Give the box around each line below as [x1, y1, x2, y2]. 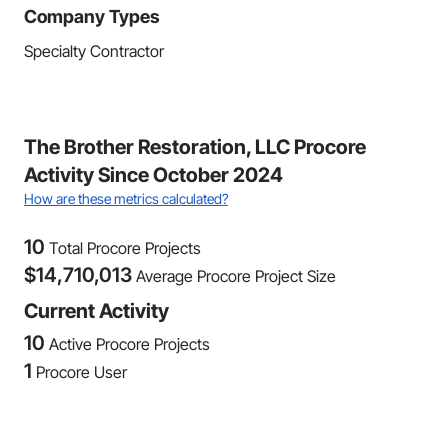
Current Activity [24, 299, 169, 323]
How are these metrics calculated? [24, 190, 228, 207]
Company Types [24, 6, 160, 27]
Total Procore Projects [49, 238, 201, 258]
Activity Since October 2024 [24, 163, 283, 187]
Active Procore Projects [49, 334, 210, 354]
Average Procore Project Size [136, 266, 336, 286]
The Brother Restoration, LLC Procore [24, 135, 366, 159]
